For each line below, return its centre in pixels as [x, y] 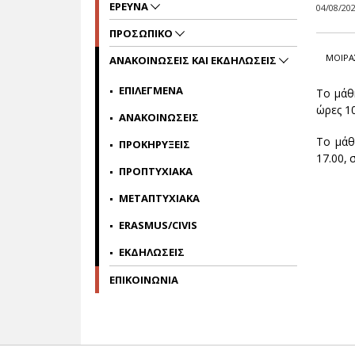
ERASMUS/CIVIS [158, 225]
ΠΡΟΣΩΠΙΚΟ [142, 33]
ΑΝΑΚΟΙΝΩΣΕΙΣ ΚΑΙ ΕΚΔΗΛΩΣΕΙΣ [194, 60]
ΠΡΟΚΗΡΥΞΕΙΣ [155, 144]
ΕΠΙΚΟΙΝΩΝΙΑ [144, 280]
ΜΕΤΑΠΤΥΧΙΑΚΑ [159, 198]
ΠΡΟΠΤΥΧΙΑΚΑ [156, 171]
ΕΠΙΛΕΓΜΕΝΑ [151, 90]
